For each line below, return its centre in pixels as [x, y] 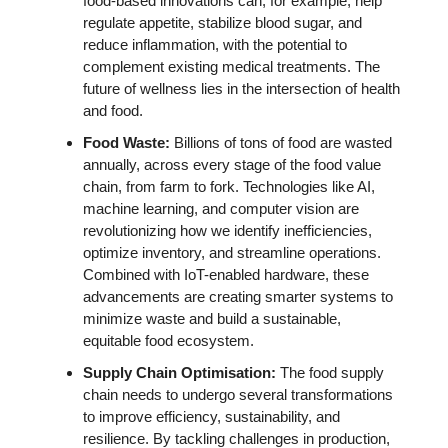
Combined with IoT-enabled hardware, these [226, 274]
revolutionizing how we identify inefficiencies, [227, 230]
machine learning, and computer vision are [221, 208]
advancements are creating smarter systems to [238, 296]
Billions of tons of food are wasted [283, 142]
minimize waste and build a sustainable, [212, 318]
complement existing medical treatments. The [231, 66]
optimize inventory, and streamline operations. [232, 252]
